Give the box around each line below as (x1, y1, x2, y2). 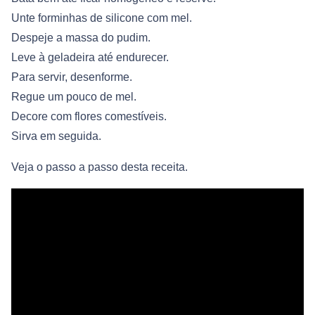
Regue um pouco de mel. (11, 90, 136, 103)
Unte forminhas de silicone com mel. (11, 11, 192, 24)
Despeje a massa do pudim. (11, 31, 150, 44)
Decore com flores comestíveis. (11, 110, 167, 122)
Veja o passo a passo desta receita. (11, 160, 188, 173)
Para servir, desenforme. (11, 70, 132, 83)
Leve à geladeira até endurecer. (11, 51, 169, 63)
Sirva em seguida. (11, 129, 101, 142)
